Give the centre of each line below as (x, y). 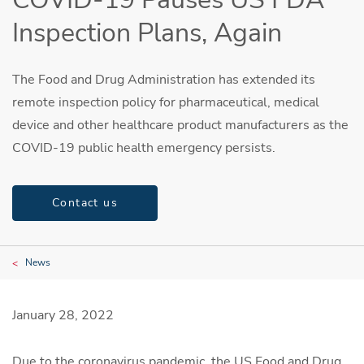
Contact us (85, 203)
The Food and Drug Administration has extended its (164, 79)
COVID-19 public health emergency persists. (144, 147)
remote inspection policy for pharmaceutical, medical (166, 102)
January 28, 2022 (63, 316)
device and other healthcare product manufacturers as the (180, 125)
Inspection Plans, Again (147, 33)
